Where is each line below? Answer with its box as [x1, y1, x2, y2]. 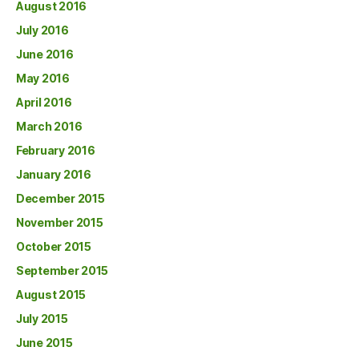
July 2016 [16, 22, 69, 37]
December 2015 [16, 191, 105, 205]
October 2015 [16, 239, 91, 253]
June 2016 [16, 46, 74, 61]
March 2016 [16, 119, 83, 133]
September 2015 [16, 263, 109, 277]
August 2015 [16, 287, 87, 301]
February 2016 [16, 143, 95, 157]
